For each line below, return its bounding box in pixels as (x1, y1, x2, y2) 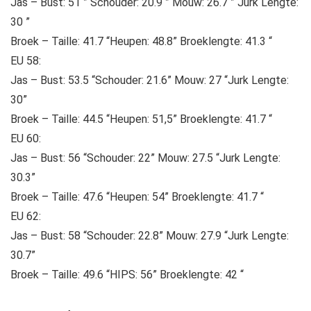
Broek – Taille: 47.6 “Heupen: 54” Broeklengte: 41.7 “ (10, 190, 264, 204)
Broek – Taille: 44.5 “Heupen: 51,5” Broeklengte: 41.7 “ (10, 112, 272, 126)
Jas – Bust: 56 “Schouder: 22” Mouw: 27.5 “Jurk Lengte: (10, 151, 280, 165)
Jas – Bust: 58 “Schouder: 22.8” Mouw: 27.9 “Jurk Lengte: (10, 229, 289, 243)
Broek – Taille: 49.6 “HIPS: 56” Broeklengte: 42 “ (10, 268, 244, 282)
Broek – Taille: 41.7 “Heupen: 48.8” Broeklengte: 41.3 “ (10, 35, 272, 49)
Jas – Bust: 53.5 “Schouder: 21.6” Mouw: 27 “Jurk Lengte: (10, 74, 289, 87)
